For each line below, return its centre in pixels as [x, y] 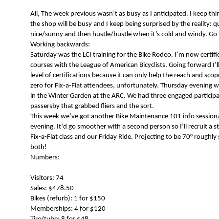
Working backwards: [60, 45]
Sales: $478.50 [52, 189]
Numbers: [45, 158]
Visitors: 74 [47, 178]
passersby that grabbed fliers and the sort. [92, 107]
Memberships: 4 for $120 [68, 209]
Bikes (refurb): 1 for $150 [68, 199]
